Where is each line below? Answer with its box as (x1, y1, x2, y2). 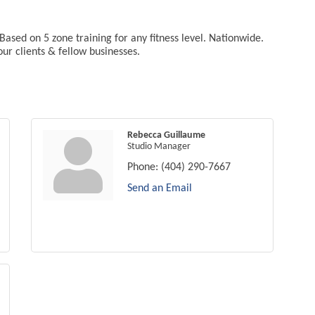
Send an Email (127, 183, 192, 195)
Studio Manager (127, 141, 191, 153)
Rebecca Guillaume (127, 130, 205, 141)
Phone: (127, 162, 158, 174)
